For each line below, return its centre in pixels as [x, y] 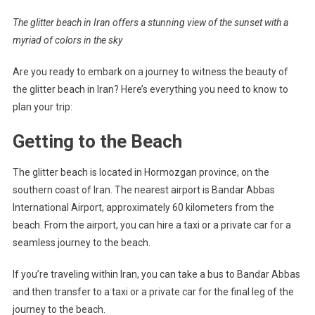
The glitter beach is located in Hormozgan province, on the [141, 172]
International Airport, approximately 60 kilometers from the [143, 207]
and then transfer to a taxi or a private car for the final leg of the [153, 291]
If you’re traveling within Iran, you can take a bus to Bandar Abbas [156, 274]
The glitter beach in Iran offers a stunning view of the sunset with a [150, 22]
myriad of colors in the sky [67, 40]
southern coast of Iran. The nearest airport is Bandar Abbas [143, 189]
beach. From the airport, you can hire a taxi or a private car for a [152, 225]
